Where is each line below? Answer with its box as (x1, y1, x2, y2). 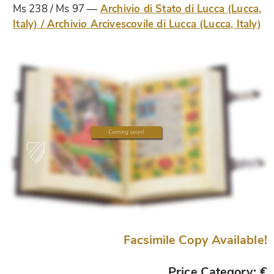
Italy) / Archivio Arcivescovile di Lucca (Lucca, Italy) (13, 17, 261, 31)
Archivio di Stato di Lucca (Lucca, (100, 1, 262, 16)
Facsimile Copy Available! (123, 231, 267, 248)
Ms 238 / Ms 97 (12, 1, 85, 16)
